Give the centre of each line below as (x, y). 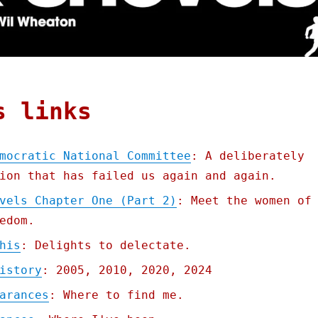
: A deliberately (247, 156)
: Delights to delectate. (105, 246)
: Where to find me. (116, 295)
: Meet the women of (244, 201)
